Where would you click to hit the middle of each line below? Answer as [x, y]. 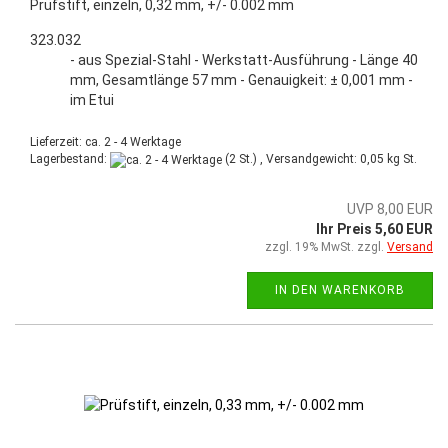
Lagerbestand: [70, 159]
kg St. [400, 159]
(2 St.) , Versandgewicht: [291, 159]
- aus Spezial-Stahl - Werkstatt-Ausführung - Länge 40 [244, 60]
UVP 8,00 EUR [390, 208]
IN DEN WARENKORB [340, 289]
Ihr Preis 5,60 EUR [374, 228]
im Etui [92, 100]
